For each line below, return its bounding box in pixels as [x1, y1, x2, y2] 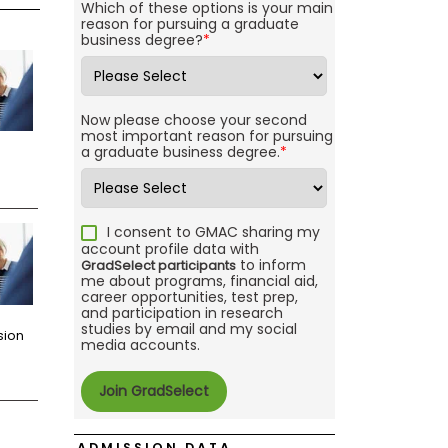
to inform [235, 255, 306, 276]
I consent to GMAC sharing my [106, 222, 320, 243]
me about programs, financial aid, [80, 271, 318, 292]
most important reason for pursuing [80, 126, 333, 147]
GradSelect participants [80, 257, 236, 275]
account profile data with [80, 239, 259, 260]
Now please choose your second [80, 110, 307, 131]
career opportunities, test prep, [80, 287, 298, 308]
